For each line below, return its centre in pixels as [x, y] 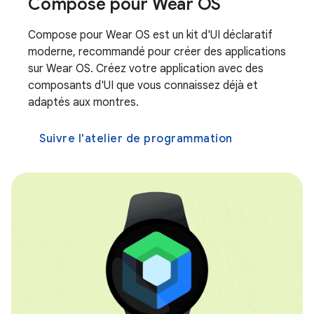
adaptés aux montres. [83, 103]
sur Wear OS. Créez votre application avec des [146, 69]
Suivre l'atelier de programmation [136, 139]
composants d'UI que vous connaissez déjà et [143, 86]
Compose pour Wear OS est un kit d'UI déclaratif [150, 35]
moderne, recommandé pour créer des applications [157, 52]
